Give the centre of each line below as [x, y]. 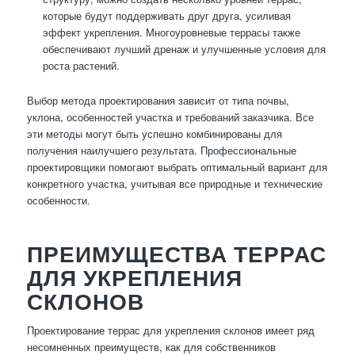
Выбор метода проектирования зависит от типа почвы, [158, 101]
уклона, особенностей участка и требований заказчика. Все [170, 117]
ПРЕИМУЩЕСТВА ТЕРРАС [176, 254]
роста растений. [81, 66]
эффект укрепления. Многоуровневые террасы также [171, 32]
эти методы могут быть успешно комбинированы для [154, 134]
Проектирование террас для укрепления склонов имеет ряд [170, 330]
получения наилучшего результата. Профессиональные [161, 151]
